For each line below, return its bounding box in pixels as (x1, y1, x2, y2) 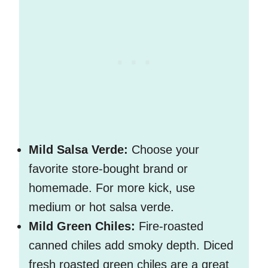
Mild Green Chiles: (29, 220, 135, 233)
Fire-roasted (135, 220, 203, 233)
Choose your (128, 143, 199, 157)
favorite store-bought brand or (29, 162, 188, 176)
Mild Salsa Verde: (29, 143, 128, 157)
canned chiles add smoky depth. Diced (29, 239, 233, 252)
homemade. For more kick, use (29, 181, 195, 195)
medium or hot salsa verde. (29, 200, 174, 214)
